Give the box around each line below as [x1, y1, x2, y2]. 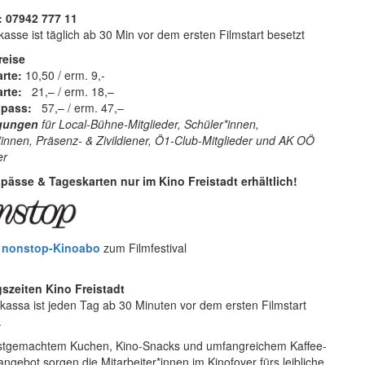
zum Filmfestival [99, 240, 187, 256]
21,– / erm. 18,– [21, 83, 114, 99]
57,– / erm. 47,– [31, 99, 127, 116]
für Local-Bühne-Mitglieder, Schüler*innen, [37, 116, 259, 132]
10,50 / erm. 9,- [24, 67, 105, 83]
